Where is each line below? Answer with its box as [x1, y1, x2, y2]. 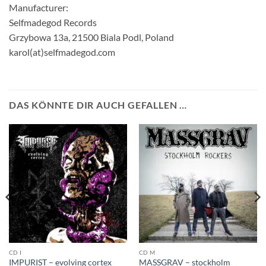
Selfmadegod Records [9, 17, 97, 28]
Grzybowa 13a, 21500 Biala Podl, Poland [9, 31, 174, 43]
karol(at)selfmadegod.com [9, 46, 115, 58]
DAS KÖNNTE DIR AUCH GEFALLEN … [9, 99, 187, 111]
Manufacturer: [9, 2, 68, 14]
